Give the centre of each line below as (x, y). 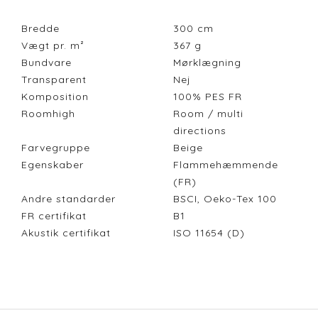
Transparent (54, 80)
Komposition (55, 97)
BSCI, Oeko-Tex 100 (225, 199)
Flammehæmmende (226, 165)
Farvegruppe (56, 148)
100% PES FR (211, 97)
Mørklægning (211, 63)
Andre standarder (68, 199)
